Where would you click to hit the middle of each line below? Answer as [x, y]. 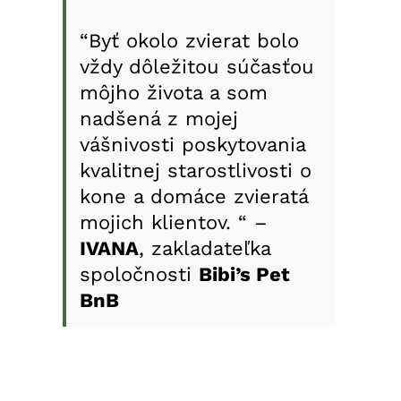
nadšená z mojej [158, 119]
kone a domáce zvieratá [193, 197]
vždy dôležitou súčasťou [196, 67]
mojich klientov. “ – [173, 223]
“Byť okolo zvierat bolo [189, 41]
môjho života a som [173, 93]
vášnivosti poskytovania [192, 145]
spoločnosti [139, 275]
